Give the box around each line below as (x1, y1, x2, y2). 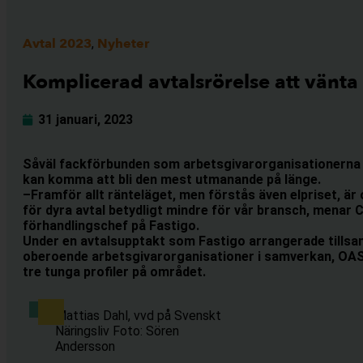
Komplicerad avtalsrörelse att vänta (23, 69, 358, 96)
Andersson (55, 339, 115, 354)
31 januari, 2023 (38, 112, 133, 127)
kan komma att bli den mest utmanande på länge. (23, 172, 321, 187)
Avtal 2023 (23, 35, 92, 53)
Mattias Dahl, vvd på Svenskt (55, 308, 221, 323)
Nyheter (97, 35, 149, 53)
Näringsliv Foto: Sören (55, 323, 179, 339)
